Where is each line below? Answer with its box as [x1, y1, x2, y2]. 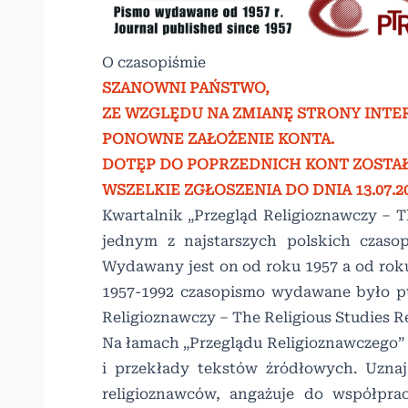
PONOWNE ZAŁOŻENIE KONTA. [102, 130, 334, 148]
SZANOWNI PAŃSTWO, [102, 79, 270, 97]
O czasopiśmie [102, 54, 206, 72]
